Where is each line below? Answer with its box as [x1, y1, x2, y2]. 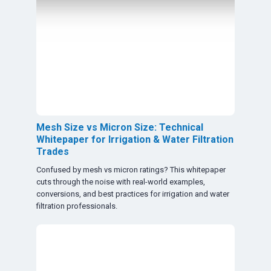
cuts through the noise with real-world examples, [36, 177, 205, 186]
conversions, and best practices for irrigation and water [36, 189, 229, 198]
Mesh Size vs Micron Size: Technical [36, 121, 203, 133]
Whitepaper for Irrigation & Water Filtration [36, 133, 233, 145]
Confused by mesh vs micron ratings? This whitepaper [36, 165, 226, 174]
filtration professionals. [36, 201, 117, 211]
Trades [36, 145, 69, 157]
